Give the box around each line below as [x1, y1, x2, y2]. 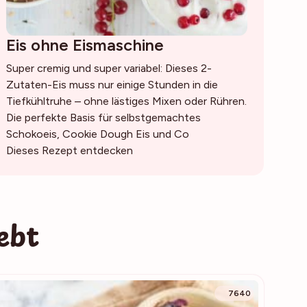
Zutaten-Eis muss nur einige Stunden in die [5, 77, 218, 91]
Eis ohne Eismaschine [5, 34, 164, 55]
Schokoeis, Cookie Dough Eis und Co [5, 127, 189, 140]
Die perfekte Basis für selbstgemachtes [5, 110, 201, 124]
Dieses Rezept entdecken [5, 143, 133, 157]
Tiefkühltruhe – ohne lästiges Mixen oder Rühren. [5, 94, 247, 108]
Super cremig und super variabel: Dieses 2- [5, 61, 212, 75]
